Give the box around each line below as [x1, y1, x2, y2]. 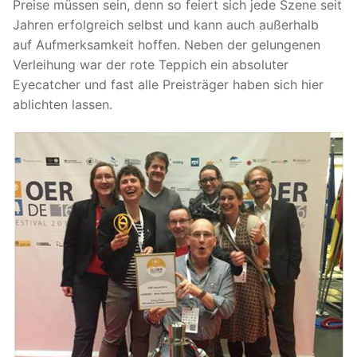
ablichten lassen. [13, 96, 112, 112]
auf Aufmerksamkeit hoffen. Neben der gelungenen [13, 36, 320, 53]
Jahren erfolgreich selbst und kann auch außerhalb [13, 16, 319, 33]
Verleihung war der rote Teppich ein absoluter [13, 56, 288, 73]
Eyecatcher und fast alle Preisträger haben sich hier [13, 76, 324, 92]
